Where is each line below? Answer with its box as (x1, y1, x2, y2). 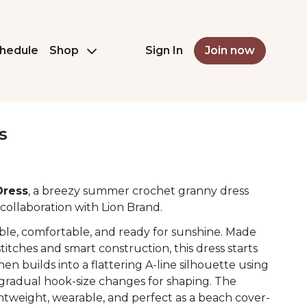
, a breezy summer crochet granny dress (28, 184, 249, 197)
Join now (205, 44, 255, 57)
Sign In (145, 44, 183, 57)
